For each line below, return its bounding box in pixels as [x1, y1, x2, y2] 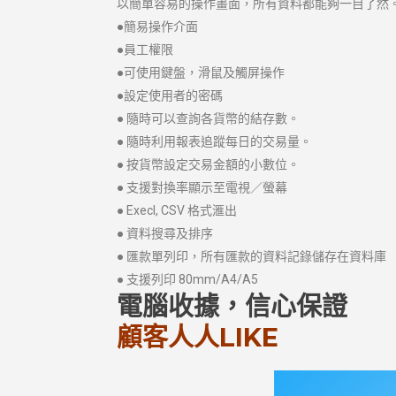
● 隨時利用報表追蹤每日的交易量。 [117, 134, 312, 148]
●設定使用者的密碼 [117, 88, 223, 103]
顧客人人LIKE [117, 322, 278, 353]
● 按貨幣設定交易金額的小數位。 [117, 157, 300, 171]
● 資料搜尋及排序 [117, 226, 213, 240]
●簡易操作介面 [117, 19, 198, 34]
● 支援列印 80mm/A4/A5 [117, 272, 258, 286]
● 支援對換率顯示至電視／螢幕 [117, 180, 287, 194]
